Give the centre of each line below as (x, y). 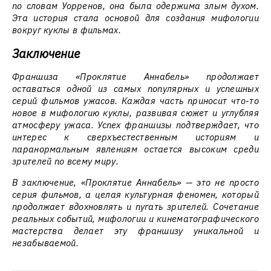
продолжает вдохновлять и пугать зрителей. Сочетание (135, 207)
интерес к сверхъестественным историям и (135, 137)
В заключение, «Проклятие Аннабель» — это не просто (135, 182)
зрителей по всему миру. (65, 161)
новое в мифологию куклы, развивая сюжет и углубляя (135, 113)
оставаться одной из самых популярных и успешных (135, 89)
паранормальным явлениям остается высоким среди (135, 149)
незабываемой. (45, 243)
